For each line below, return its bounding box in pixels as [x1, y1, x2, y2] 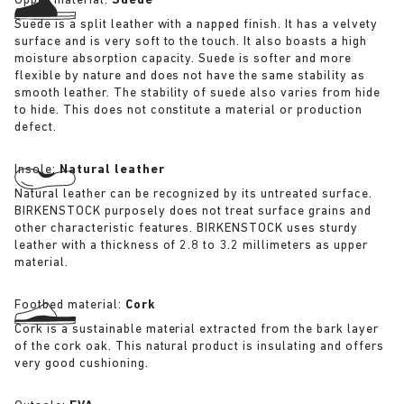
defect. [14, 121, 57, 134]
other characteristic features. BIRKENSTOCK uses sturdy [14, 222, 358, 235]
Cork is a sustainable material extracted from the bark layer [14, 323, 379, 336]
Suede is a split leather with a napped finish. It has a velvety [14, 18, 378, 32]
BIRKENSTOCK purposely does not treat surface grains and [14, 205, 372, 218]
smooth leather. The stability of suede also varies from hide [14, 87, 381, 100]
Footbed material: [14, 298, 125, 312]
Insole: [14, 163, 60, 177]
